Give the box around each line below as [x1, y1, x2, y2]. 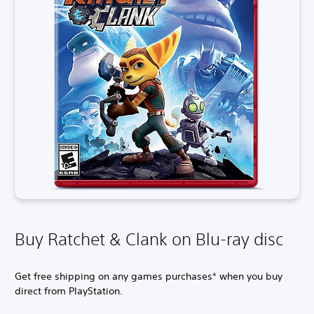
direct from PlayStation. [15, 285, 123, 298]
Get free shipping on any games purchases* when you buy [15, 270, 282, 283]
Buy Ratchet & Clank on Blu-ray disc [15, 229, 283, 250]
